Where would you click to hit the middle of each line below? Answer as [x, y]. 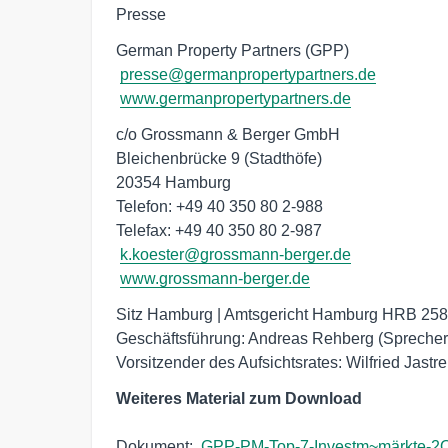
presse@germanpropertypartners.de [248, 74]
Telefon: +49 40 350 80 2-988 [219, 206]
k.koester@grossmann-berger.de [235, 254]
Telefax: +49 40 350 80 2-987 [219, 230]
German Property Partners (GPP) [232, 50]
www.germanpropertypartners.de [235, 98]
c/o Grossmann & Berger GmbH [228, 134]
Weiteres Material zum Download [239, 398]
